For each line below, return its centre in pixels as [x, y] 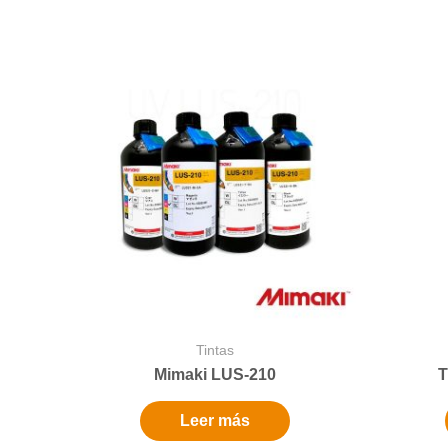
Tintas [214, 350]
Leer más [214, 421]
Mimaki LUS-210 [214, 375]
